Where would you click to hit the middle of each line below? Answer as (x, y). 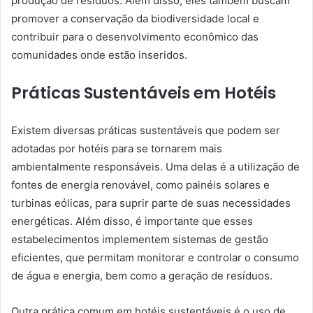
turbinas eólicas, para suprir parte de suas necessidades (151, 203)
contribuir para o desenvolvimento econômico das (135, 36)
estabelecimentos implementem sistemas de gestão (140, 239)
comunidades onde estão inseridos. (99, 54)
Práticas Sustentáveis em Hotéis (144, 93)
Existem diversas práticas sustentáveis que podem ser (146, 130)
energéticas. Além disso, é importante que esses (132, 221)
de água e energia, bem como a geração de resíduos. (142, 275)
